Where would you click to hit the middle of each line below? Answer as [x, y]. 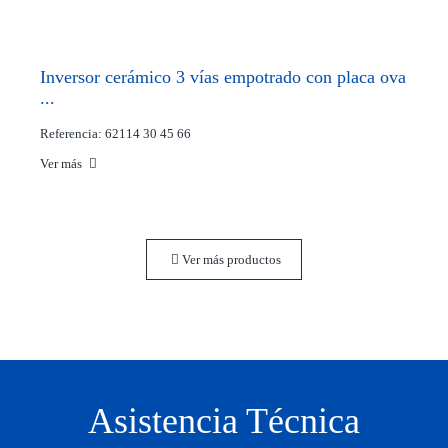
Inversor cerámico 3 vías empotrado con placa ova [223, 76]
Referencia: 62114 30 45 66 [115, 133]
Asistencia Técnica [224, 420]
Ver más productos [230, 259]
